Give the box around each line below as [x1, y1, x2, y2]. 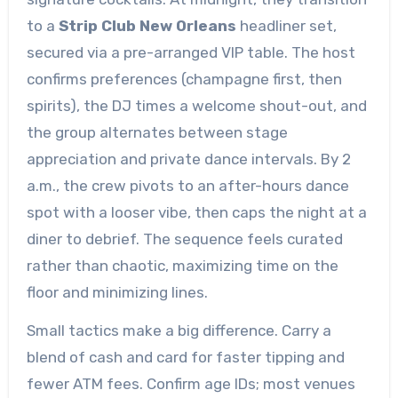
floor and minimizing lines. [26, 283, 208, 301]
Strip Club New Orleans [58, 16, 236, 35]
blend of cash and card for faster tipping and [26, 347, 345, 366]
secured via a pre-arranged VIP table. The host [26, 43, 355, 61]
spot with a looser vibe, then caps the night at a [26, 203, 367, 221]
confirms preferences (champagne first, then [26, 69, 342, 88]
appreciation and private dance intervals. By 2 [26, 149, 351, 168]
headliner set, [235, 16, 337, 35]
